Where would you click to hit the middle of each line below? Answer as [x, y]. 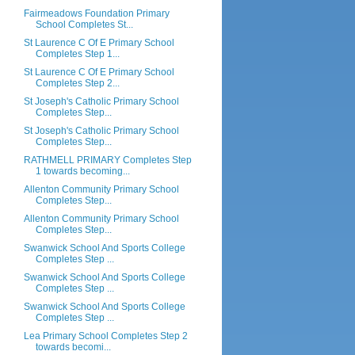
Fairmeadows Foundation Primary [96, 13]
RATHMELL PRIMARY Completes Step [107, 160]
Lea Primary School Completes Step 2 [105, 336]
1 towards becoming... [82, 171]
